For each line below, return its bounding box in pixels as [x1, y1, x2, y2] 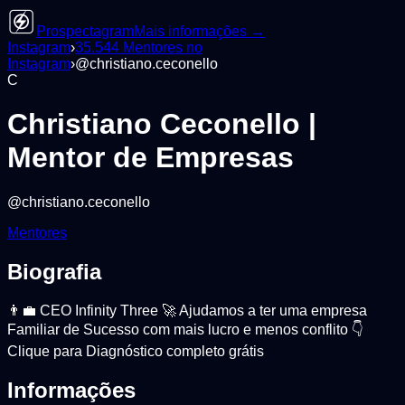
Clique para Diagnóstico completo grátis [7, 343, 264, 359]
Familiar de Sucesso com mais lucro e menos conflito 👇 [7, 321, 363, 337]
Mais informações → [134, 24, 265, 39]
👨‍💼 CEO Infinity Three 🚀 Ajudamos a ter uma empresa [7, 302, 367, 318]
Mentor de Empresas [7, 141, 294, 174]
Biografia [7, 259, 101, 284]
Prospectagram [36, 24, 134, 39]
